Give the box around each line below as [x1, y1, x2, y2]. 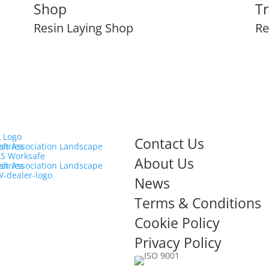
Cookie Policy [134, 213, 220, 232]
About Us [134, 153, 194, 173]
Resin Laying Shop [33, 19, 133, 36]
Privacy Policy [134, 232, 222, 252]
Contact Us [134, 133, 204, 153]
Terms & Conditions [134, 193, 261, 213]
